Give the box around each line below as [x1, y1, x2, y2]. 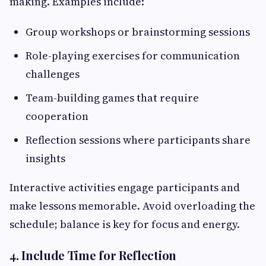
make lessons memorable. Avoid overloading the [9, 198, 255, 214]
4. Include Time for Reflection [9, 247, 176, 264]
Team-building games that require [26, 90, 199, 106]
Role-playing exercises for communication [26, 48, 240, 64]
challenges [26, 66, 80, 82]
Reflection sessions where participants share [26, 132, 251, 148]
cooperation [26, 109, 88, 124]
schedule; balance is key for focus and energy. [9, 217, 240, 232]
